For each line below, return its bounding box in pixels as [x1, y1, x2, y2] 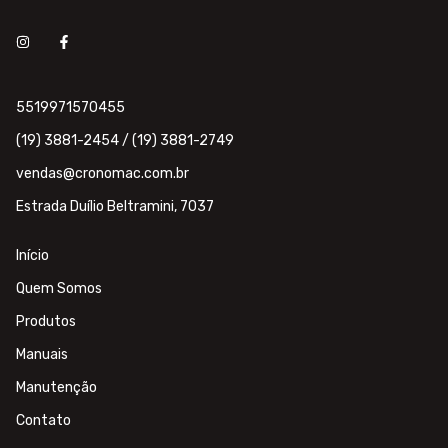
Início [16, 247, 49, 265]
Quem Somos [16, 280, 102, 298]
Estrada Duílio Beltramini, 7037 [16, 198, 214, 216]
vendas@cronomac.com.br [16, 165, 189, 183]
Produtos [16, 313, 76, 331]
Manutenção [16, 379, 97, 397]
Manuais [16, 346, 68, 364]
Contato [16, 412, 71, 430]
